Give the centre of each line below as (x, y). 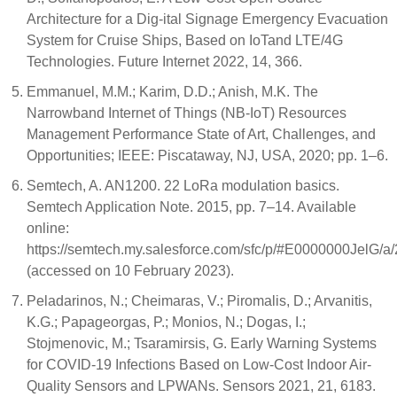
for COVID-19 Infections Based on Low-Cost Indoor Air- (199, 365)
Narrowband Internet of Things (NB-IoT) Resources (187, 113)
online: (48, 228)
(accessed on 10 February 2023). (130, 271)
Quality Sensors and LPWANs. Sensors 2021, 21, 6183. (201, 386)
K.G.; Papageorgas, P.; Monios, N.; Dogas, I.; (166, 322)
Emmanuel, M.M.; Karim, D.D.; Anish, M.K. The (172, 92)
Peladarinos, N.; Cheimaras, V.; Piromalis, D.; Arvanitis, (199, 301)
